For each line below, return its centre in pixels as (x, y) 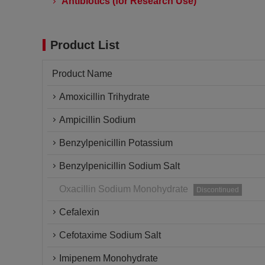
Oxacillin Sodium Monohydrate (124, 189)
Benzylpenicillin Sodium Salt (119, 166)
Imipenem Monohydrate (109, 258)
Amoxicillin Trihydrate (104, 97)
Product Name (82, 74)
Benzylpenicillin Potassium (116, 143)
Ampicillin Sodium (97, 120)
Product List (85, 45)
